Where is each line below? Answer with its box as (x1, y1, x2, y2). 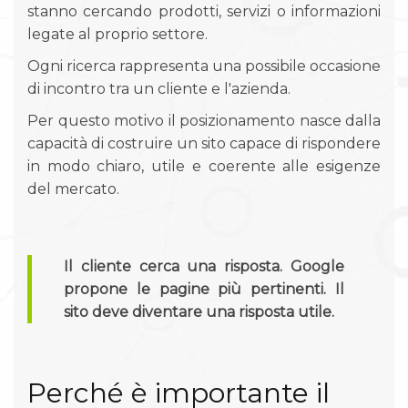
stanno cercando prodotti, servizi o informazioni (27, 3, 381, 20)
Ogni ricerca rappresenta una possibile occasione (27, 57, 381, 75)
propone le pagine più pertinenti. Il (64, 280, 344, 298)
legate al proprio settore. (27, 25, 208, 43)
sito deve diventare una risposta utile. (64, 303, 334, 321)
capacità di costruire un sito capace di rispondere (27, 135, 381, 152)
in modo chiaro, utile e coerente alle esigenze (27, 158, 381, 175)
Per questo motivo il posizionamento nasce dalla (27, 112, 381, 129)
